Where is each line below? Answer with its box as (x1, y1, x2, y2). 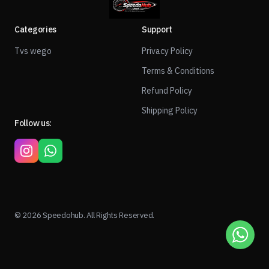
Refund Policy (142, 85, 192, 96)
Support (142, 24, 173, 35)
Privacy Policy (142, 46, 193, 56)
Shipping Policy (142, 105, 198, 116)
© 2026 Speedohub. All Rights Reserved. (14, 210, 155, 220)
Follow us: (14, 118, 52, 128)
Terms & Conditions (142, 65, 214, 76)
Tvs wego (14, 46, 52, 56)
